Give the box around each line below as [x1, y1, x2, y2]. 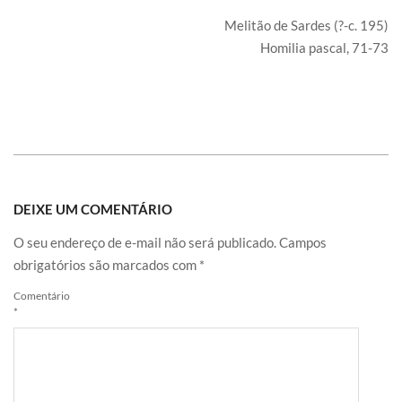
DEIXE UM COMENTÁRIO [13, 201, 172, 218]
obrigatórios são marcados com [13, 257, 199, 274]
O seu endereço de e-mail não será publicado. [13, 234, 276, 251]
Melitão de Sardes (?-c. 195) [224, 17, 389, 34]
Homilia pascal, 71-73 [260, 39, 389, 57]
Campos [279, 234, 327, 251]
